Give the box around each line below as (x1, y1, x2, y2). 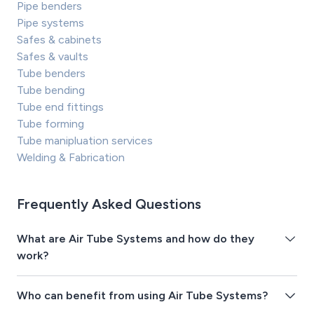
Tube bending (17, 83, 85, 97)
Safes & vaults (17, 49, 88, 63)
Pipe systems (17, 15, 84, 29)
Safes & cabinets (17, 32, 102, 46)
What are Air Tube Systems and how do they (17, 231, 254, 245)
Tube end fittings (17, 100, 104, 114)
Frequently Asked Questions (17, 195, 201, 212)
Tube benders (17, 66, 86, 80)
